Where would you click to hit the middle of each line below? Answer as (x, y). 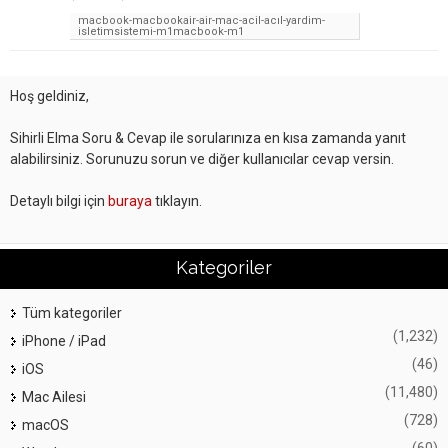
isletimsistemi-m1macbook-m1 (161, 31)
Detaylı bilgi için (59, 201)
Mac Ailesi (54, 397)
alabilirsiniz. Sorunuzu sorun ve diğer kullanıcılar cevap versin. (202, 159)
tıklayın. (177, 201)
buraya (130, 201)
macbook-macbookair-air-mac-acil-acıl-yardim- (201, 20)
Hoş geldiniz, (49, 96)
